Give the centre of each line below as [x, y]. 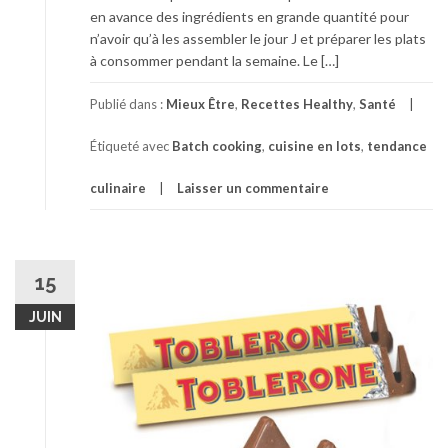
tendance [397, 146]
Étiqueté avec [131, 146]
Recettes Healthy [297, 104]
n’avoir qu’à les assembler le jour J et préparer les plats [258, 38]
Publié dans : [128, 104]
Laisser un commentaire [253, 188]
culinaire [118, 188]
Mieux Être [200, 104]
